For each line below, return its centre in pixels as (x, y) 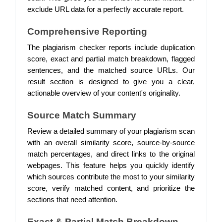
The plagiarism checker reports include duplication (111, 48)
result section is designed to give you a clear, (111, 82)
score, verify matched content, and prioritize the (111, 188)
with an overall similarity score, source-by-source (111, 143)
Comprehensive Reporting (87, 31)
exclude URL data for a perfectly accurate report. (107, 9)
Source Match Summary (82, 115)
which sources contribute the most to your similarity (111, 177)
